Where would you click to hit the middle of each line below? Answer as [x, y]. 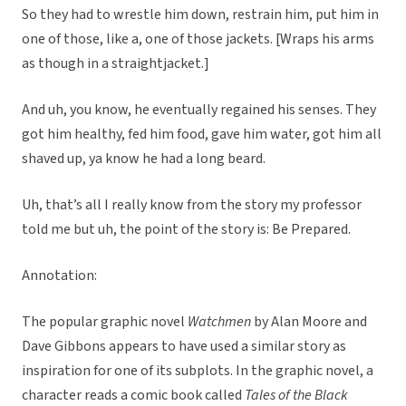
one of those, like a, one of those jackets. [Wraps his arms [198, 39]
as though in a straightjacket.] [116, 64]
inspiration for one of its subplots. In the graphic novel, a [198, 371]
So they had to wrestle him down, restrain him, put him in [200, 15]
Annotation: [59, 276]
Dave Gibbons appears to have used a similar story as [184, 347]
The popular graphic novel [105, 322]
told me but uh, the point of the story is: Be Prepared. [186, 230]
